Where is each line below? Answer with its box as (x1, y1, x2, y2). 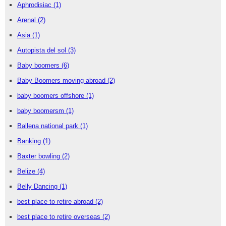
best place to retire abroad (17, 197, 95, 205)
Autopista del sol (17, 46, 68, 54)
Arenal (17, 16, 38, 24)
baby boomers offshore (17, 91, 86, 99)
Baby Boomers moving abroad (17, 76, 107, 84)
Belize (17, 167, 37, 175)
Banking (17, 137, 43, 145)
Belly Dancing (17, 182, 60, 190)
